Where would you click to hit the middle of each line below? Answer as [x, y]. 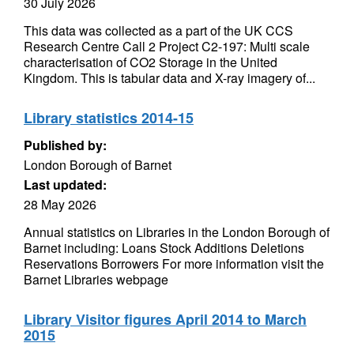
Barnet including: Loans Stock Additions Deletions [164, 248]
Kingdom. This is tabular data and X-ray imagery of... [169, 78]
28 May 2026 [60, 204]
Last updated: [65, 185]
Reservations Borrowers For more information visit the [174, 264]
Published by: [65, 145]
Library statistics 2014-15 [109, 118]
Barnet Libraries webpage [96, 279]
